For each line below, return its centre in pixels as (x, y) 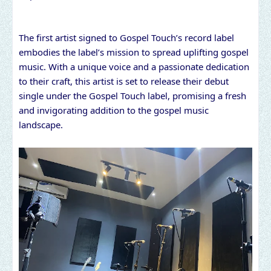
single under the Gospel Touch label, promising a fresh (132, 96)
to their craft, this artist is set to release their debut (124, 81)
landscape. (41, 125)
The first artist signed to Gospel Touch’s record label (126, 38)
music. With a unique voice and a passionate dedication (134, 67)
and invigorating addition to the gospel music (114, 110)
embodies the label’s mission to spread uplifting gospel (134, 52)
